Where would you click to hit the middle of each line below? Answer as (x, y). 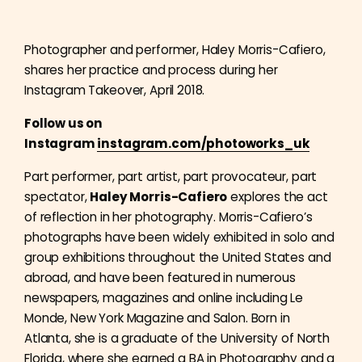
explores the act (278, 197)
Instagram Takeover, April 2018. (115, 90)
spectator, (57, 197)
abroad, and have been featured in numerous (160, 278)
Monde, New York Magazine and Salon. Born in (157, 318)
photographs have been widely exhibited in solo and (179, 237)
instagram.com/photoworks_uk (204, 143)
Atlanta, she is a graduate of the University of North (177, 338)
